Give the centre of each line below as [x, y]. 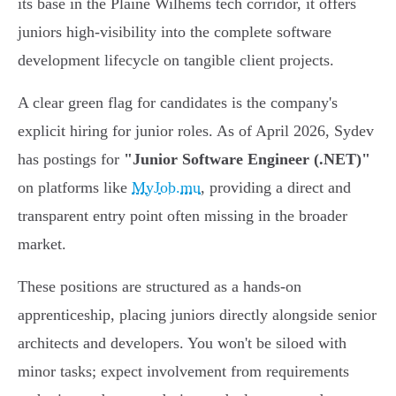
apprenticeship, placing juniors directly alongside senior [197, 315]
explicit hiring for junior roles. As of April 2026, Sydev [196, 131]
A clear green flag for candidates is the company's [178, 103]
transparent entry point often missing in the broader [183, 216]
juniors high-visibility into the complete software [175, 32]
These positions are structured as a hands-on [160, 287]
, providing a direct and [276, 188]
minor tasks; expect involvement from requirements [183, 372]
